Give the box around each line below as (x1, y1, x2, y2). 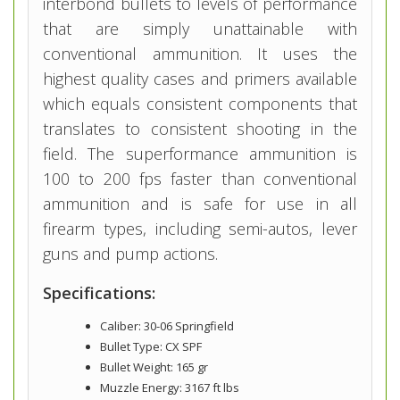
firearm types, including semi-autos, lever (43, 218, 357, 240)
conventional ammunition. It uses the (43, 43, 357, 65)
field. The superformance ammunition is (43, 143, 357, 165)
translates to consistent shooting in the (43, 118, 357, 140)
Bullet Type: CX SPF (100, 338, 202, 355)
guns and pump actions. (43, 243, 218, 265)
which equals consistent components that (43, 93, 357, 115)
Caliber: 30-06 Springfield (100, 318, 234, 335)
